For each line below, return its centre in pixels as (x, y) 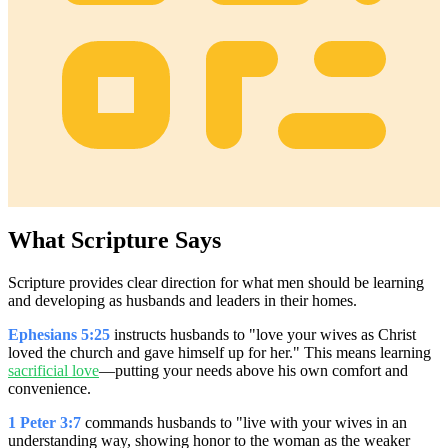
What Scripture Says (114, 240)
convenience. (49, 389)
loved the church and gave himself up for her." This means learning (219, 353)
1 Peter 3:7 (44, 423)
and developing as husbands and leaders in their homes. (182, 301)
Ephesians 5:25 (59, 335)
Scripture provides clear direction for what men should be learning (216, 283)
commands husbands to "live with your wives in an (244, 423)
